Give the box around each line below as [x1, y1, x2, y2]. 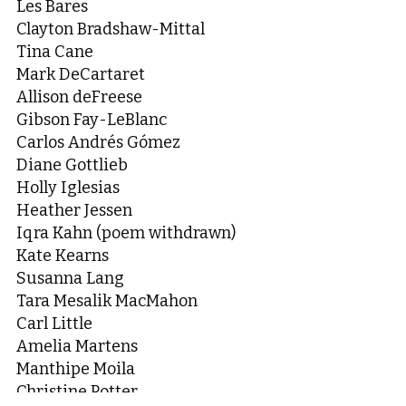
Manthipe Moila [16, 359, 135, 379]
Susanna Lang [16, 268, 124, 288]
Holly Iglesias [16, 178, 120, 198]
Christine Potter [16, 382, 138, 401]
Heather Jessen [16, 200, 132, 220]
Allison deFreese [16, 87, 142, 107]
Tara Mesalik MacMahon [16, 291, 198, 311]
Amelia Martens [16, 336, 138, 356]
